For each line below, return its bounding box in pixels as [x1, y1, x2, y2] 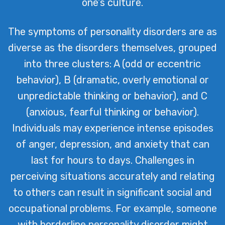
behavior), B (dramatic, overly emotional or [16, 73, 209, 86]
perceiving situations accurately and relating [10, 170, 215, 182]
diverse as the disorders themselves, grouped [8, 41, 217, 54]
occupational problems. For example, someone [8, 202, 217, 214]
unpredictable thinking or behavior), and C [18, 89, 207, 102]
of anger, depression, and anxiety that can [16, 138, 209, 150]
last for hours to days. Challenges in [31, 154, 194, 166]
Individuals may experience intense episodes [12, 122, 213, 134]
